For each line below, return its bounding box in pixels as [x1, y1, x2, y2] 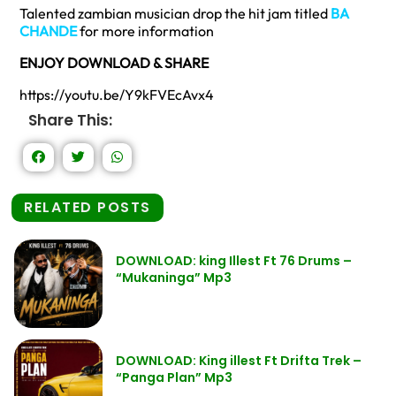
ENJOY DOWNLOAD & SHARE [19, 53, 211, 72]
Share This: [28, 109, 112, 131]
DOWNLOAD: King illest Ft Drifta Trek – [116, 351, 362, 369]
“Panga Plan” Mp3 [116, 368, 232, 386]
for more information [77, 21, 214, 40]
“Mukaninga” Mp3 [116, 268, 232, 286]
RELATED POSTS [24, 196, 151, 217]
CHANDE [19, 21, 77, 40]
